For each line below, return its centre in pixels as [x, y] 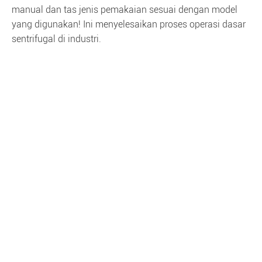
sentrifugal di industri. [56, 39]
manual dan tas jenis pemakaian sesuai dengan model [125, 10]
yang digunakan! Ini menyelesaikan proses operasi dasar [129, 24]
